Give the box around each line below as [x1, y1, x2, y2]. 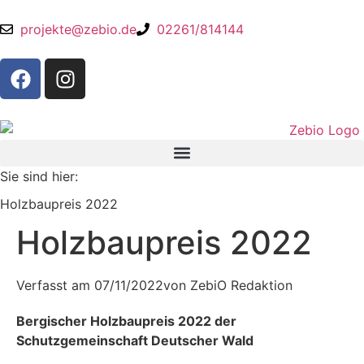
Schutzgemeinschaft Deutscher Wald [16, 332, 253, 349]
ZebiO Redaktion [186, 277, 292, 294]
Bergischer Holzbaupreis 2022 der [16, 313, 236, 330]
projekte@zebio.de [20, 21, 136, 37]
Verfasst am [16, 277, 90, 294]
